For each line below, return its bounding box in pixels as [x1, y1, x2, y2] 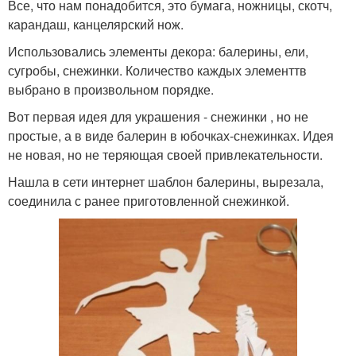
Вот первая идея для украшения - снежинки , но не [8, 106, 308, 126]
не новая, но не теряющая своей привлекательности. [8, 145, 323, 164]
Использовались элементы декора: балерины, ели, [8, 41, 308, 60]
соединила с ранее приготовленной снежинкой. [8, 191, 289, 210]
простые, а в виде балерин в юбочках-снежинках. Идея [8, 126, 334, 145]
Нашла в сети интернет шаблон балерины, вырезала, [8, 172, 323, 191]
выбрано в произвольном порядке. [8, 79, 214, 99]
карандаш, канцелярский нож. [8, 14, 184, 33]
